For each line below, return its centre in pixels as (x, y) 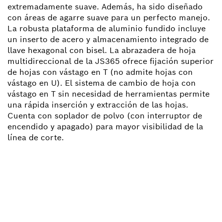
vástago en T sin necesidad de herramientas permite (109, 94)
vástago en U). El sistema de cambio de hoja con (102, 83)
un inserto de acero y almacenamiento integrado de (108, 40)
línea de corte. (36, 138)
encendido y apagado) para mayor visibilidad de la (105, 127)
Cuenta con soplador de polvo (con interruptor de (105, 116)
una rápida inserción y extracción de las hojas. (98, 105)
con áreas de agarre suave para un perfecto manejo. (109, 18)
